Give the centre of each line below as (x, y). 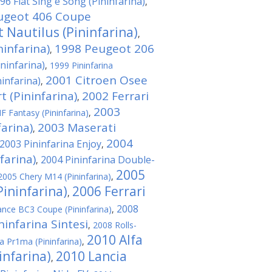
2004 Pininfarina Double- (98, 160)
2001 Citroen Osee (97, 80)
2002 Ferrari (115, 96)
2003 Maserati (77, 127)
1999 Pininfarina (81, 65)
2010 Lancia (91, 256)
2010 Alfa (115, 240)
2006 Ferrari (109, 191)
